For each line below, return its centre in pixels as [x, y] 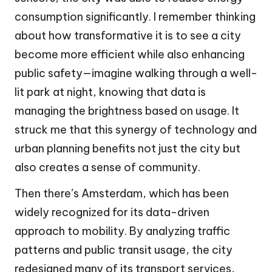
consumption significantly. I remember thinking [135, 17]
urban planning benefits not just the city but [127, 149]
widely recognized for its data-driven [112, 212]
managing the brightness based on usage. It [127, 111]
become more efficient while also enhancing [130, 55]
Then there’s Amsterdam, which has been [122, 194]
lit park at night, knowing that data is [110, 92]
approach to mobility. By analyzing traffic [122, 231]
